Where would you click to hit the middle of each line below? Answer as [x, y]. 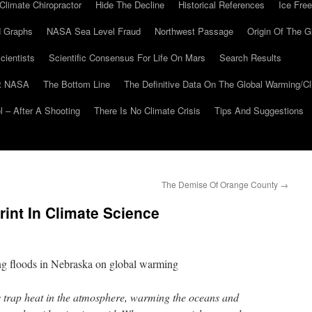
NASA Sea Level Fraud [94, 31]
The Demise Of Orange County [221, 184]
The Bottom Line [77, 84]
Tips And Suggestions [259, 110]
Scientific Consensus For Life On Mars [127, 57]
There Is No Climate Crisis [147, 110]
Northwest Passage [194, 31]
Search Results [250, 57]
